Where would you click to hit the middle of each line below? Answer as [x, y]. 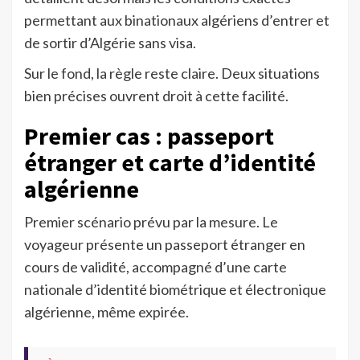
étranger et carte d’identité [170, 163]
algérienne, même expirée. [106, 312]
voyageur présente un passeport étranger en [165, 245]
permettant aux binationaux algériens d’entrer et [177, 20]
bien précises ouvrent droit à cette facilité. [156, 96]
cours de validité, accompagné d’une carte [155, 267]
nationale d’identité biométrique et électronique [175, 290]
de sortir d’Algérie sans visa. [110, 43]
